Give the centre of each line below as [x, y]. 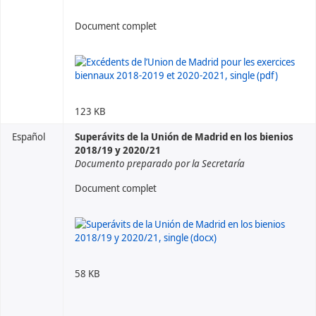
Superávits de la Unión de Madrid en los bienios [184, 136]
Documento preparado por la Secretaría [160, 163]
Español [29, 136]
